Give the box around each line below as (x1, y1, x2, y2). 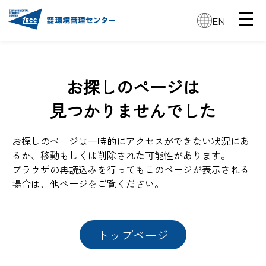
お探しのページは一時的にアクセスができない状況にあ (12, 133, 249, 148)
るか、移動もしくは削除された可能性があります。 (12, 147, 230, 162)
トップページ (97, 226, 169, 243)
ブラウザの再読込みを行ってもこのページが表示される (12, 161, 249, 176)
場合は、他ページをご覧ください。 (12, 176, 164, 191)
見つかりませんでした (50, 98, 216, 122)
